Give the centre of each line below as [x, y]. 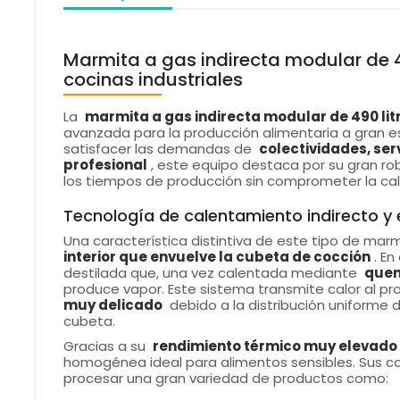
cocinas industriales [153, 80]
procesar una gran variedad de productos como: [225, 379]
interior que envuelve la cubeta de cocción [217, 257]
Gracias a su [106, 346]
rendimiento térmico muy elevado [275, 346]
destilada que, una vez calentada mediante [212, 273]
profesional [105, 165]
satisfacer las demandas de [159, 149]
